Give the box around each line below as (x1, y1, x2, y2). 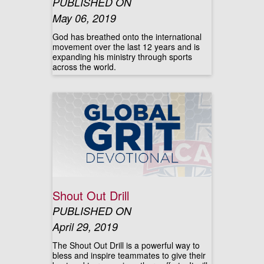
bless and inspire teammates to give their (52, 249, 206, 261)
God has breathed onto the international (52, 31, 202, 42)
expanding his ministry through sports (52, 51, 192, 62)
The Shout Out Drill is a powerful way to (52, 239, 200, 251)
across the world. (52, 61, 116, 72)
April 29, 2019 (52, 219, 118, 234)
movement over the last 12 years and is (52, 41, 200, 52)
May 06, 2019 (52, 11, 116, 25)
